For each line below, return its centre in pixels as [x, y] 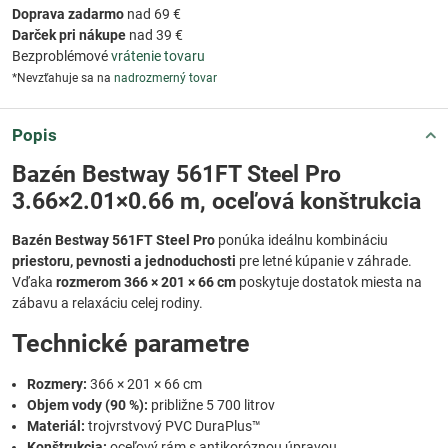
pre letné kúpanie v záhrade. [324, 261]
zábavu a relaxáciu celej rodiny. [107, 303]
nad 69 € [152, 14]
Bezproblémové [61, 56]
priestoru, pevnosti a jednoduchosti [124, 261]
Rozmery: [57, 384]
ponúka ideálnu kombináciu [301, 240]
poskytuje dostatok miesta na [329, 282]
